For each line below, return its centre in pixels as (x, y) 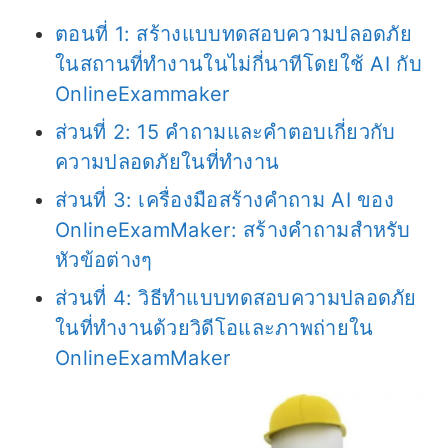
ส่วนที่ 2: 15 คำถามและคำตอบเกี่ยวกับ (225, 131)
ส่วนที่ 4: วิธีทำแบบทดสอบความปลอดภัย (236, 297)
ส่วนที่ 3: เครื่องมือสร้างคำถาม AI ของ (224, 199)
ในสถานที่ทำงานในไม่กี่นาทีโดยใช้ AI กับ (238, 63)
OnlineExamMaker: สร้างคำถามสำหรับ (233, 229)
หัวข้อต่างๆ (104, 259)
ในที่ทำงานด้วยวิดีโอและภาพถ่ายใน (214, 327)
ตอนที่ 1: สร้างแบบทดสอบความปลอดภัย (233, 33)
